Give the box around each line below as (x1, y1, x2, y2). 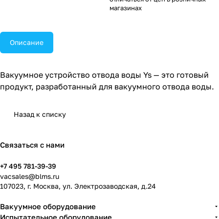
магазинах (109, 4, 142, 12)
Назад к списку (14, 110, 66, 118)
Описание (10, 38, 44, 46)
